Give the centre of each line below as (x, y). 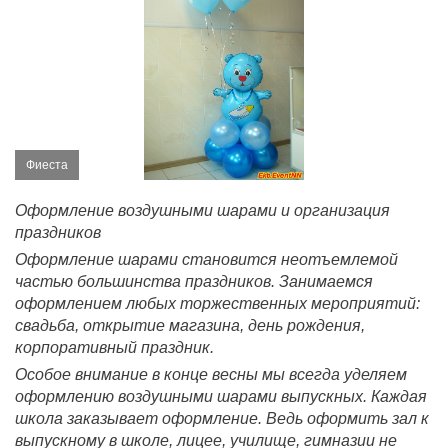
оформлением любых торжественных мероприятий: (217, 303)
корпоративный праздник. (114, 347)
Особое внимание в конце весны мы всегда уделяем (211, 374)
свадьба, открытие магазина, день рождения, (190, 325)
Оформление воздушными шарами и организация (202, 210)
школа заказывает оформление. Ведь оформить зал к (222, 418)
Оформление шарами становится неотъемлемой (206, 259)
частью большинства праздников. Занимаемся (194, 281)
